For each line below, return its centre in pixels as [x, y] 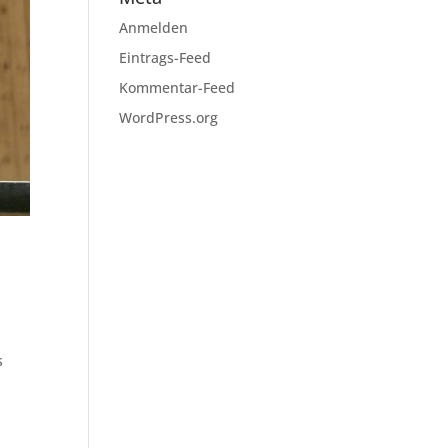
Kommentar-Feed [177, 87]
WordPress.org [169, 117]
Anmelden [154, 27]
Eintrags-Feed [165, 57]
